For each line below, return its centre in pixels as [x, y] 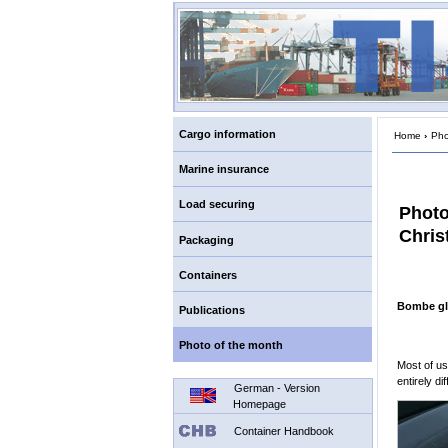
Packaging [206, 239]
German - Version [277, 387]
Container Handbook [284, 430]
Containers [207, 274]
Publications [211, 309]
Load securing [216, 204]
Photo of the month [230, 344]
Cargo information [227, 134]
